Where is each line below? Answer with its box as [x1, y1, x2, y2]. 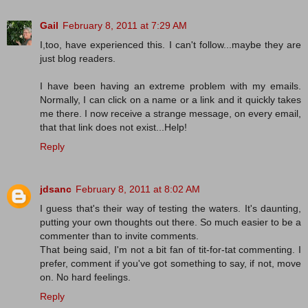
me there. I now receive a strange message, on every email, [40, 107, 301, 119]
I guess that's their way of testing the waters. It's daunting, [40, 202, 301, 214]
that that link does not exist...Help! [40, 121, 187, 133]
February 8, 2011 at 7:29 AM [63, 19, 187, 31]
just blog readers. [40, 52, 115, 64]
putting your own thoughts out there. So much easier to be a [40, 216, 301, 228]
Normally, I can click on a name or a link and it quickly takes [40, 93, 301, 105]
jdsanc [40, 183, 71, 195]
